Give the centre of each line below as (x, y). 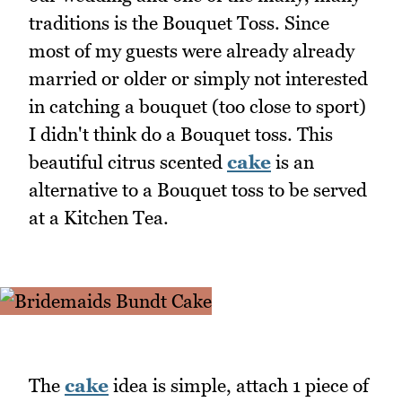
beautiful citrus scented (128, 162)
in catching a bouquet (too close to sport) (197, 106)
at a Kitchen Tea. (99, 217)
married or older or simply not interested (198, 78)
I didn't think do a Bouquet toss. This (181, 134)
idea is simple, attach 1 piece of (239, 385)
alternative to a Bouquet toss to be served (198, 189)
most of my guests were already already (192, 50)
